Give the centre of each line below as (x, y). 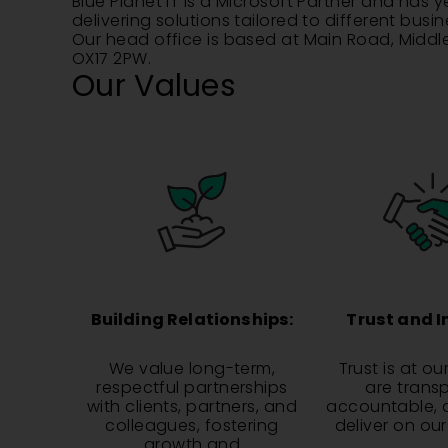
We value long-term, (192, 368)
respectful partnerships (192, 387)
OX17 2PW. (112, 58)
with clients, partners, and (192, 406)
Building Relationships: (192, 319)
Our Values (154, 85)
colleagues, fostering (192, 425)
